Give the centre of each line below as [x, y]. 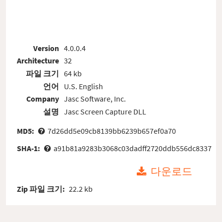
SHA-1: [29, 148]
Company [43, 99]
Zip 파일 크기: [42, 189]
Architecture [38, 61]
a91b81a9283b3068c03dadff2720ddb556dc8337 [132, 148]
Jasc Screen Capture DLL [105, 111]
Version [46, 48]
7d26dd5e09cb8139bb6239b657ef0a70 [111, 131]
